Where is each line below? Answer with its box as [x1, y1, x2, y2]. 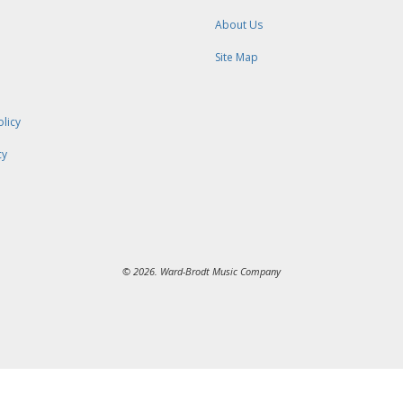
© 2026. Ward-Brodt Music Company [122, 264, 281, 279]
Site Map [215, 49, 258, 66]
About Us [215, 17, 263, 33]
